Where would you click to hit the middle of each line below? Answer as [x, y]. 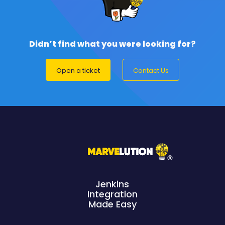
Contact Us [151, 70]
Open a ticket [78, 70]
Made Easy [112, 204]
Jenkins [113, 184]
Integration [112, 194]
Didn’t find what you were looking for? [113, 44]
